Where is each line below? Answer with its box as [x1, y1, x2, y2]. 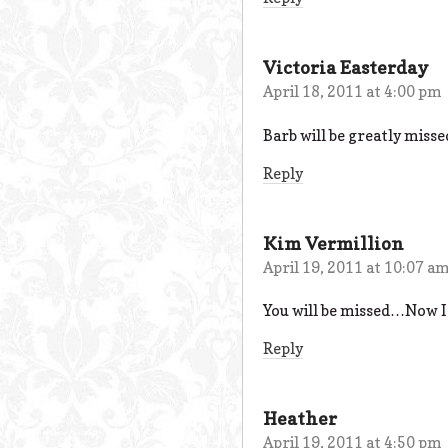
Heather [263, 407, 337, 429]
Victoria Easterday [263, 57, 429, 79]
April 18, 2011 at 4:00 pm [263, 82, 442, 102]
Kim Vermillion [263, 232, 404, 254]
